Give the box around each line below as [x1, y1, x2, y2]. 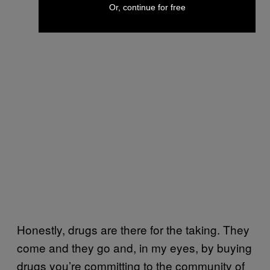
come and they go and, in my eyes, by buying [17, 239, 252, 256]
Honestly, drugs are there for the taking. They [17, 221, 250, 237]
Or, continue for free [108, 2, 186, 12]
